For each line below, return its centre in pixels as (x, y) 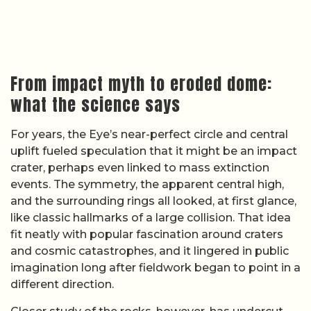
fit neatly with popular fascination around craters (147, 235)
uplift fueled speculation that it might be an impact (154, 151)
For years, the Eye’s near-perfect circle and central (149, 135)
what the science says (95, 105)
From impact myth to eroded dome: (141, 84)
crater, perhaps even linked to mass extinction (140, 168)
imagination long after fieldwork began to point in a (155, 268)
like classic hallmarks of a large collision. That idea (151, 218)
